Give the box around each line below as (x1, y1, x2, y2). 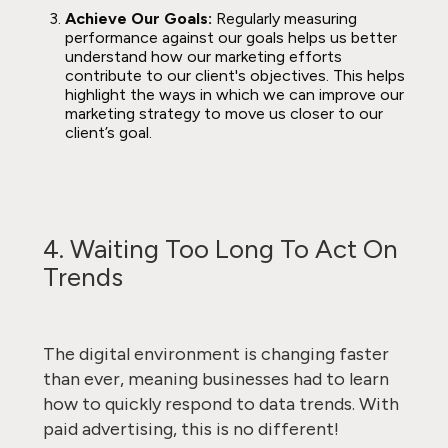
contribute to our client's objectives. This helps (64, 66, 405, 85)
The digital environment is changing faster (42, 343, 389, 365)
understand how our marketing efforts (64, 47, 342, 66)
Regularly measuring (215, 9, 357, 28)
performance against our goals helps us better (64, 28, 397, 47)
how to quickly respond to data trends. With (42, 393, 399, 415)
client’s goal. (64, 123, 152, 142)
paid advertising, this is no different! (42, 418, 343, 440)
